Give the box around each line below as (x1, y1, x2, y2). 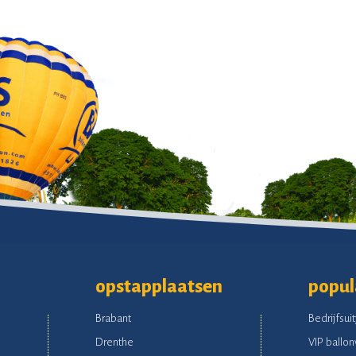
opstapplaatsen (95, 276, 222, 296)
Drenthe (95, 335, 133, 348)
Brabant (95, 311, 131, 324)
